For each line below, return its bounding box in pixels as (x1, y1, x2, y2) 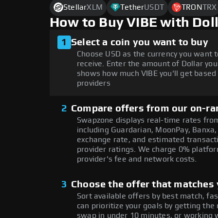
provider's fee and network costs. (77, 155, 197, 163)
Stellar (63, 3, 87, 12)
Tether (120, 3, 145, 12)
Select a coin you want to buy (71, 37, 208, 48)
